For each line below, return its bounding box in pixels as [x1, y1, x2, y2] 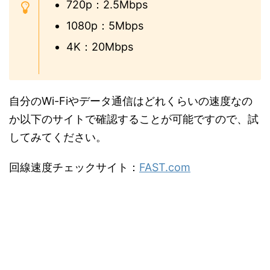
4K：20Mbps [66, 40, 133, 53]
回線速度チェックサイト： [9, 161, 139, 174]
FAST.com [139, 161, 190, 174]
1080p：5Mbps [66, 19, 143, 32]
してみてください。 [9, 131, 107, 143]
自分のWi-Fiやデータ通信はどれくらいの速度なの [9, 95, 253, 107]
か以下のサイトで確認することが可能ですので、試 [9, 113, 259, 125]
